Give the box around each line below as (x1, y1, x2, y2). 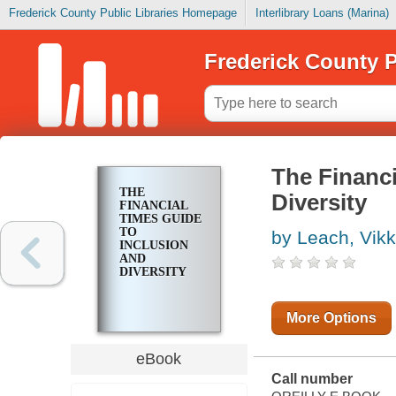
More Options (286, 310, 377, 326)
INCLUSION (118, 239, 188, 253)
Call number (270, 371, 353, 387)
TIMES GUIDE (118, 212, 202, 226)
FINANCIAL (118, 199, 187, 213)
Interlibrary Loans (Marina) (255, 6, 389, 20)
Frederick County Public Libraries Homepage (8, 6, 237, 20)
